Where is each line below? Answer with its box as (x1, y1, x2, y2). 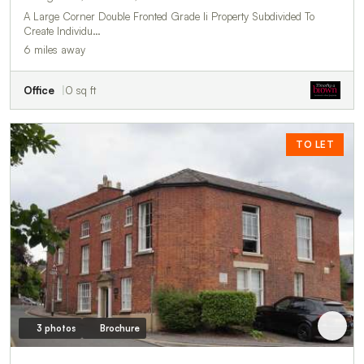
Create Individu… (24, 24, 101, 38)
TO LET (296, 138, 334, 151)
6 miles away (24, 43, 85, 57)
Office (24, 84, 54, 97)
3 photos (36, 323, 76, 335)
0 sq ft (65, 84, 96, 97)
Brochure (99, 323, 140, 335)
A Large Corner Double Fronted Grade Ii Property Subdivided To (24, 10, 314, 24)
